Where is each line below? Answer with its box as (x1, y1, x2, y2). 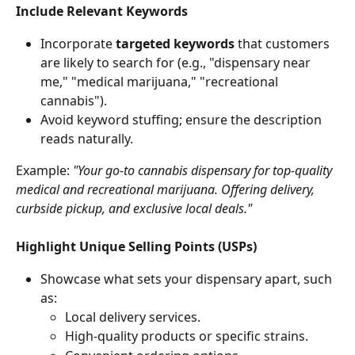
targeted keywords (116, 34, 235, 52)
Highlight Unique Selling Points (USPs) (16, 238, 257, 256)
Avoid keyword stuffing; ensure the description (40, 110, 325, 128)
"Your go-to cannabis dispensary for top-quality (73, 161, 335, 179)
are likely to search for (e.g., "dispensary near (40, 53, 314, 71)
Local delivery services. (65, 307, 200, 326)
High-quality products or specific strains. (65, 327, 308, 345)
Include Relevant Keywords (16, 2, 188, 21)
